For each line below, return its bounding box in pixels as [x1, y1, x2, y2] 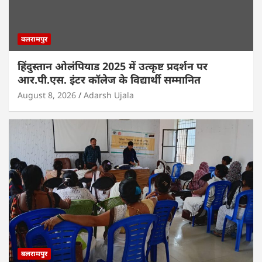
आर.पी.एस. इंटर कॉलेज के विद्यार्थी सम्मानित [18, 72, 201, 87]
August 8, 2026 [18, 89, 76, 101]
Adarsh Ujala [84, 89, 134, 101]
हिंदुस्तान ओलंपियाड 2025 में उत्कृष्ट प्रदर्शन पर [18, 58, 208, 73]
